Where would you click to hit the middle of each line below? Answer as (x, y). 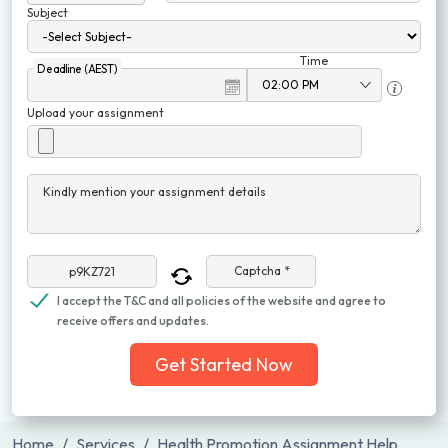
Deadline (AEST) (77, 68)
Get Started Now (224, 364)
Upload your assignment (95, 112)
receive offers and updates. (133, 320)
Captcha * (262, 271)
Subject (47, 12)
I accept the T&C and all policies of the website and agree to (221, 300)
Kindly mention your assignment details (154, 191)
